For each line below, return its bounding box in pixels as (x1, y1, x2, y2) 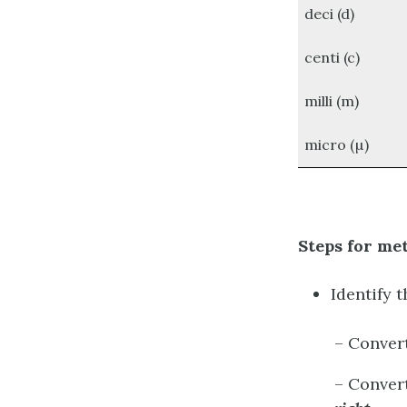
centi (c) (304, 48, 361, 67)
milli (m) (304, 92, 360, 111)
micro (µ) (304, 135, 370, 154)
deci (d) (304, 5, 355, 24)
